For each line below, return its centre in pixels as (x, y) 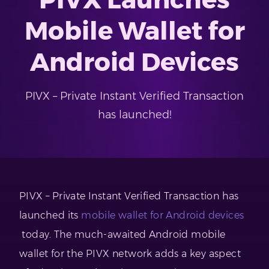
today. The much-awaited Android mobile (122, 235)
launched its (50, 216)
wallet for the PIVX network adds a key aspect (130, 254)
